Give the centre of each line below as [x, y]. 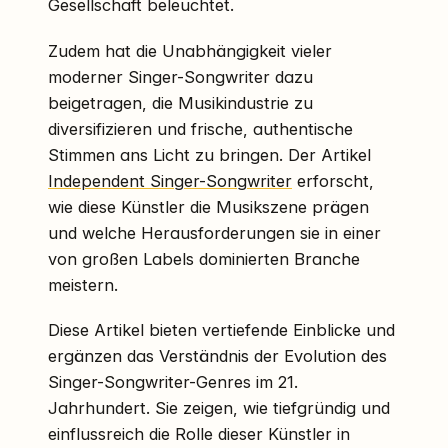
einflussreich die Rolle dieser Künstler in [199, 433]
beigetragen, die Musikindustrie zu [180, 102]
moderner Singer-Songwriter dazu [180, 76]
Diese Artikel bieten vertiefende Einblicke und [221, 329]
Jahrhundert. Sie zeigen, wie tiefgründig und [219, 407]
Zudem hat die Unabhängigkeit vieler [190, 50]
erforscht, [333, 180]
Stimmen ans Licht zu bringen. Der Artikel [209, 154]
